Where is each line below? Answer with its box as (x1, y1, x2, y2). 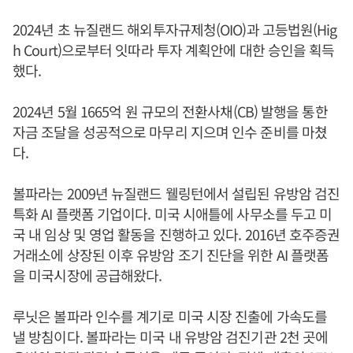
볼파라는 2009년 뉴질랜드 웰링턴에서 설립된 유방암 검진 (13, 182, 340, 203)
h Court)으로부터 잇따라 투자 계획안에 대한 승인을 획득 (13, 39, 335, 60)
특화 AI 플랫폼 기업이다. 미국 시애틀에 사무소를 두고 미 (13, 203, 333, 224)
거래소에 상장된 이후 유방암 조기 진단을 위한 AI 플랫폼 (13, 243, 329, 265)
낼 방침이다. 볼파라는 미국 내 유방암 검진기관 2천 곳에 (13, 325, 329, 347)
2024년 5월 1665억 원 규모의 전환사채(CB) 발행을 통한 (13, 100, 328, 121)
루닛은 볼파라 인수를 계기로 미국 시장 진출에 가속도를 (13, 305, 327, 326)
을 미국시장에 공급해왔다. (13, 264, 162, 285)
